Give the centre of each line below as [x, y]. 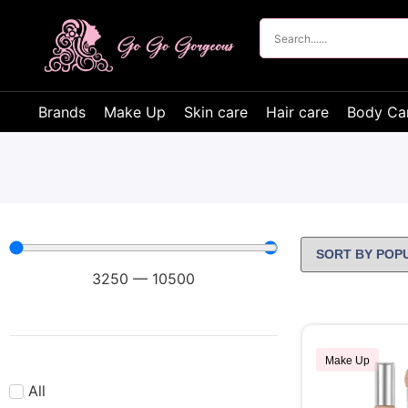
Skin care [216, 112]
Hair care [297, 112]
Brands [62, 112]
